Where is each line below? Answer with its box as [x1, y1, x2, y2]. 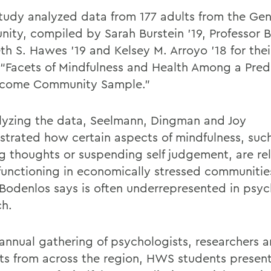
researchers [195, 233, 259, 249]
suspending [79, 146, 143, 162]
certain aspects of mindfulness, [72, 129, 244, 145]
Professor [209, 25, 264, 41]
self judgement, [146, 146, 232, 162]
